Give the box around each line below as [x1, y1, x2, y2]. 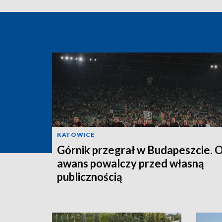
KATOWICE [57, 131, 95, 139]
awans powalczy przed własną [57, 157, 204, 170]
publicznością [57, 170, 122, 184]
